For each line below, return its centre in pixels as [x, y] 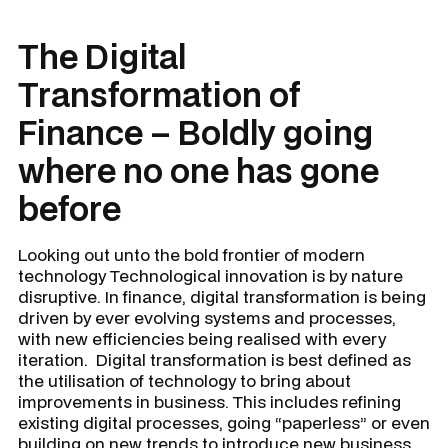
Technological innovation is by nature [254, 275]
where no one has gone [198, 170]
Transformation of [159, 94]
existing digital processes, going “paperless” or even [224, 422]
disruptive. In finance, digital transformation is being [222, 296]
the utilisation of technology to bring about [184, 380]
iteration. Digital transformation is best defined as [214, 359]
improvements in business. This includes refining [209, 401]
